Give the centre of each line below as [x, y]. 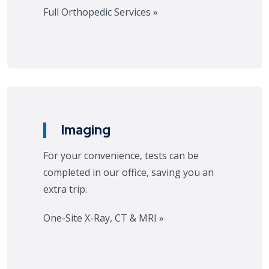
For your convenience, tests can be [121, 156]
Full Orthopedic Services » [101, 12]
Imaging [86, 130]
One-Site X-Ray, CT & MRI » [104, 218]
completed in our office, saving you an [128, 172]
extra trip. [65, 189]
